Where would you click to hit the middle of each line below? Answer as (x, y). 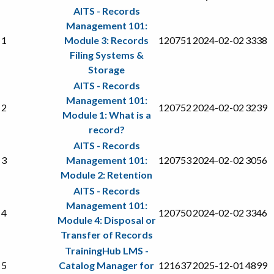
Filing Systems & (106, 54)
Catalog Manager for (106, 265)
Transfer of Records (106, 234)
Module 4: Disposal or (106, 220)
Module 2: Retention (106, 174)
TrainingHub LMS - (106, 250)
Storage (106, 69)
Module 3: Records (106, 40)
